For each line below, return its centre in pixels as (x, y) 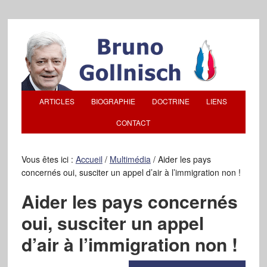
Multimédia (130, 159)
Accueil (89, 159)
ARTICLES (57, 101)
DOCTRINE (171, 101)
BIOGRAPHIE (114, 101)
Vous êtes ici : (48, 159)
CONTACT (133, 122)
